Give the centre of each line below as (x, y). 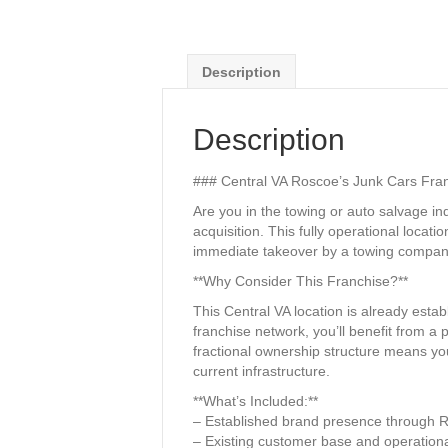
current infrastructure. (261, 371)
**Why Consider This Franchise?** (300, 281)
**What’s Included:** (255, 401)
